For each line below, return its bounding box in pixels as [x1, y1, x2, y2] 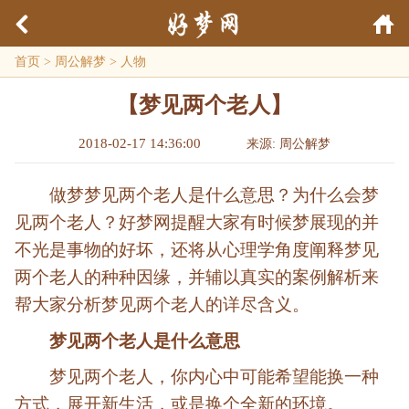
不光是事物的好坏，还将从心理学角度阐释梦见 [15, 240, 379, 260]
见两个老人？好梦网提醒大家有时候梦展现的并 [15, 213, 379, 233]
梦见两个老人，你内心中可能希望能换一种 [49, 367, 380, 387]
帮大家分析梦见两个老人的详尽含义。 [15, 295, 309, 315]
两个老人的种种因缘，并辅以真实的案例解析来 [15, 267, 379, 288]
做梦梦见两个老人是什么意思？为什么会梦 [49, 185, 380, 205]
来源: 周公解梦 [246, 137, 330, 152]
